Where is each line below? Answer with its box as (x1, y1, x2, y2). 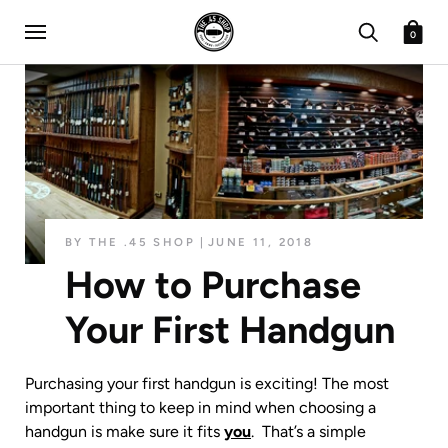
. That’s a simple (251, 421, 366, 441)
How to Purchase (65, 262, 361, 308)
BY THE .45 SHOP (65, 235, 195, 249)
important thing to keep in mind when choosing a (25, 397, 376, 417)
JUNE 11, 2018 (208, 235, 314, 249)
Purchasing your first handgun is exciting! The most (25, 373, 389, 393)
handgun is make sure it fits (25, 421, 224, 441)
